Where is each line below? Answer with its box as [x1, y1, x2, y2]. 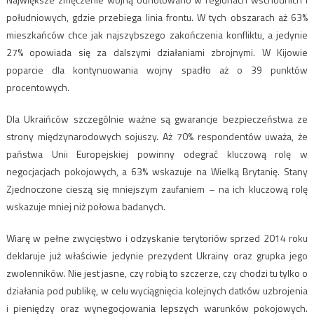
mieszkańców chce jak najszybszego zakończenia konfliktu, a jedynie [6, 27, 308, 42]
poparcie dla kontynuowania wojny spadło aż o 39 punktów [6, 62, 308, 77]
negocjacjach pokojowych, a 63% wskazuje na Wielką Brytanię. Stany [6, 163, 308, 179]
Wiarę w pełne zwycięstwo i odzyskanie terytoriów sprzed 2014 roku [6, 230, 308, 245]
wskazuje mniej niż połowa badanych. [6, 198, 165, 214]
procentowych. [6, 79, 69, 95]
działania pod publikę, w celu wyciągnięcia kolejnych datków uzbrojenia [6, 282, 308, 298]
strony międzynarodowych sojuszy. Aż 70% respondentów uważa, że [6, 128, 308, 144]
